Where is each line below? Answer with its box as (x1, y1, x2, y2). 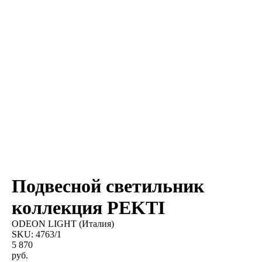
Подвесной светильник (12, 175, 204, 196)
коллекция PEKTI (12, 197, 165, 218)
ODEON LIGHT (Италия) (12, 219, 114, 229)
